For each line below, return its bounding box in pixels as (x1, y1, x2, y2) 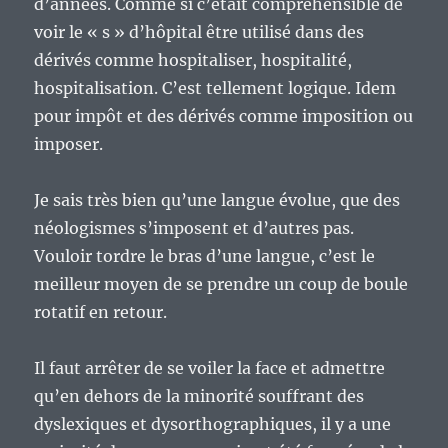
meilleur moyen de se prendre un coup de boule (34, 274, 409, 295)
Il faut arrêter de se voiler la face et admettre (34, 358, 386, 379)
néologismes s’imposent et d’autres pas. (34, 218, 355, 239)
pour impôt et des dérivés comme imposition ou (34, 106, 414, 127)
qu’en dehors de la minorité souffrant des (34, 386, 365, 407)
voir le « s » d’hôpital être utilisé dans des (34, 22, 365, 43)
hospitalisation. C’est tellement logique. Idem (34, 78, 397, 99)
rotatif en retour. (34, 302, 168, 323)
